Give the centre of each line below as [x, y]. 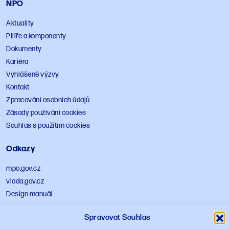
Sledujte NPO [32, 218]
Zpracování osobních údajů [48, 100]
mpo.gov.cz [23, 169]
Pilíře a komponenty [36, 36]
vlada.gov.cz [25, 181]
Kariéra [17, 62]
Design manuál [29, 194]
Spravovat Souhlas [118, 217]
